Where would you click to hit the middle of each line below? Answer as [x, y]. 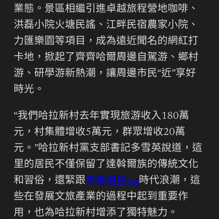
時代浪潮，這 [170, 181]
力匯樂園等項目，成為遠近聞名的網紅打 [106, 42]
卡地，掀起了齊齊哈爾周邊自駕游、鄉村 [106, 58]
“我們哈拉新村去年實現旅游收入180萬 [101, 117]
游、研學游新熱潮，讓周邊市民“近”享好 [105, 74]
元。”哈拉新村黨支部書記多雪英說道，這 [108, 149]
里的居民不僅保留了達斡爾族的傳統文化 [106, 165]
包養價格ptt [112, 181]
